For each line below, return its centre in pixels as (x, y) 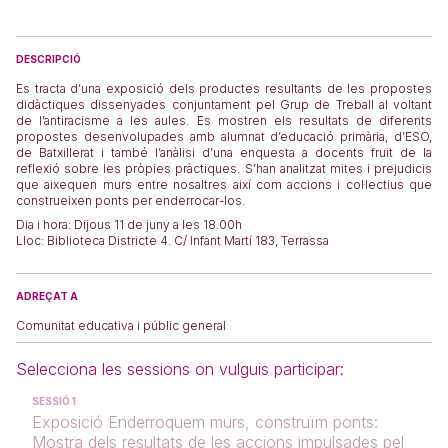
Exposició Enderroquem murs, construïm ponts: (205, 422)
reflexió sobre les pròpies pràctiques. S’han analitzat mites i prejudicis (224, 168)
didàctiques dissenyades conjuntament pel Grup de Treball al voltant (224, 104)
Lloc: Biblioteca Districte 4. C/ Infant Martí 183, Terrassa (172, 240)
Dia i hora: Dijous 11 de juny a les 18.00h (129, 224)
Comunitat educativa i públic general (121, 325)
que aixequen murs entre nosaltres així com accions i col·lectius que (224, 184)
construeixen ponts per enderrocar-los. (130, 200)
